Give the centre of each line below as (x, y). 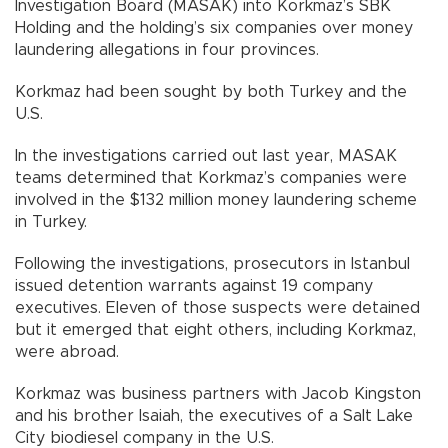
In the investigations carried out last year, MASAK (206, 156)
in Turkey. (51, 222)
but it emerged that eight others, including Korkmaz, (215, 330)
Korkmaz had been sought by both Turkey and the (211, 92)
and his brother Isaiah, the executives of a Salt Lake (214, 416)
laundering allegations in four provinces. (167, 50)
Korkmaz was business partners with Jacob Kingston (218, 394)
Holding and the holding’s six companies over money (214, 28)
